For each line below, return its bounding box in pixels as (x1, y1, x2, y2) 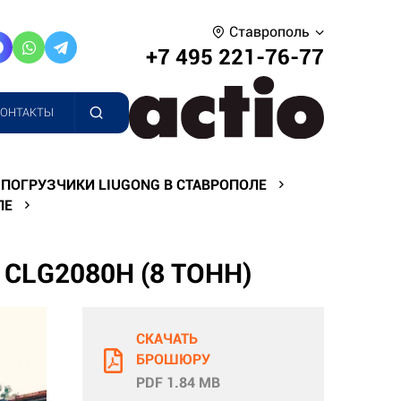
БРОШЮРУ (136, 350, 210, 368)
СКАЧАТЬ (136, 329, 198, 347)
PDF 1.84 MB (136, 373, 220, 391)
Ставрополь (228, 23, 310, 40)
